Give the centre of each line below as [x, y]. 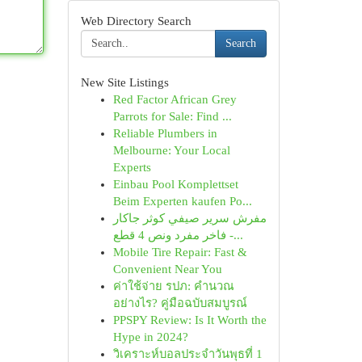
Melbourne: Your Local [171, 150]
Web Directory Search [136, 21]
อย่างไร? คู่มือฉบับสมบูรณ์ [180, 303]
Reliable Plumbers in [165, 133]
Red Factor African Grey [175, 99]
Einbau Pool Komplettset [175, 184]
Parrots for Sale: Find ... [172, 116]
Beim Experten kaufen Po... [182, 201]
